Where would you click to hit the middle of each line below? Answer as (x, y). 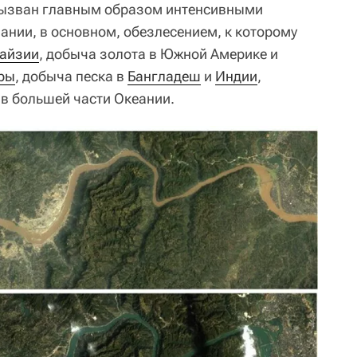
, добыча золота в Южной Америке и (159, 53)
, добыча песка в (71, 76)
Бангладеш (164, 76)
